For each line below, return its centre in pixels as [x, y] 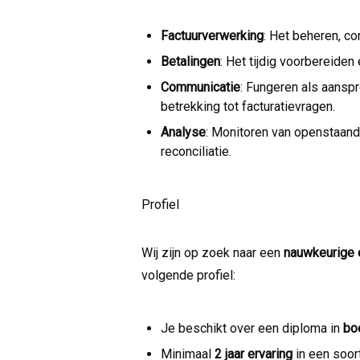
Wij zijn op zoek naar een [213, 252]
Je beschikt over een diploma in [252, 328]
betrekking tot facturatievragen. [248, 106]
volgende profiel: [188, 275]
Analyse [183, 132]
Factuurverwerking [212, 35]
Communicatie [200, 87]
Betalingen [190, 61]
